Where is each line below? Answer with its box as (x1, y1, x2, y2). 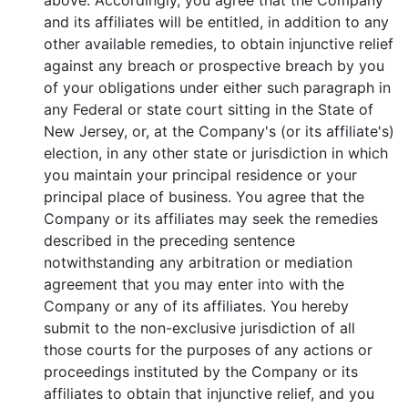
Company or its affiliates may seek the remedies (44, 209, 378, 228)
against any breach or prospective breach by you (44, 56, 384, 75)
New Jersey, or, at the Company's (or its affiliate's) (44, 122, 394, 140)
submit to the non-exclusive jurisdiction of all (44, 319, 355, 337)
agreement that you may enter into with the (44, 275, 344, 293)
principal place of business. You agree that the (44, 188, 364, 206)
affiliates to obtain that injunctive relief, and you (44, 384, 374, 403)
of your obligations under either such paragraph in (44, 78, 391, 97)
